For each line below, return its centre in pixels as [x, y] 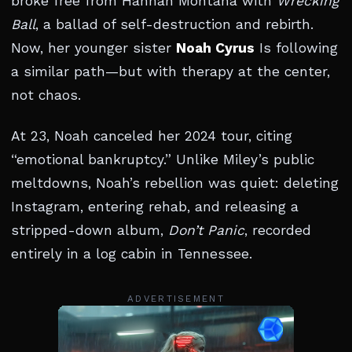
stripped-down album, [90, 230]
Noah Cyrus [215, 48]
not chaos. [46, 95]
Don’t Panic [206, 230]
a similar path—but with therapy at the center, [170, 71]
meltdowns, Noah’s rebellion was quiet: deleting [175, 183]
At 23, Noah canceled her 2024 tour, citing [152, 136]
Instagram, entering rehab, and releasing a [155, 207]
